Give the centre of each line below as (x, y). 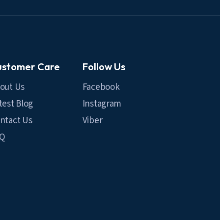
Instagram (102, 104)
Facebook (101, 87)
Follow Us (104, 67)
